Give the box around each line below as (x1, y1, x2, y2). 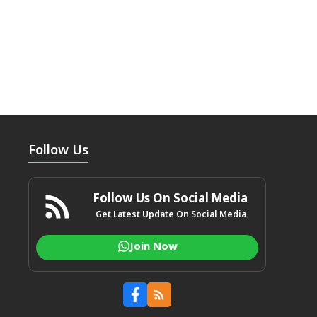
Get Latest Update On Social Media (95, 209, 246, 221)
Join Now (129, 241, 178, 255)
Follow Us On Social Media (93, 192, 248, 208)
